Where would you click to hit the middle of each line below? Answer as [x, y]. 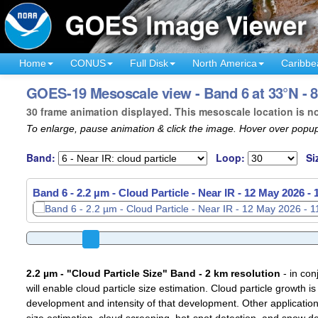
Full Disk [149, 63]
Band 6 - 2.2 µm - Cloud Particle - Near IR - [138, 193]
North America [225, 63]
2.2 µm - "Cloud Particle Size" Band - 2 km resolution [153, 274]
